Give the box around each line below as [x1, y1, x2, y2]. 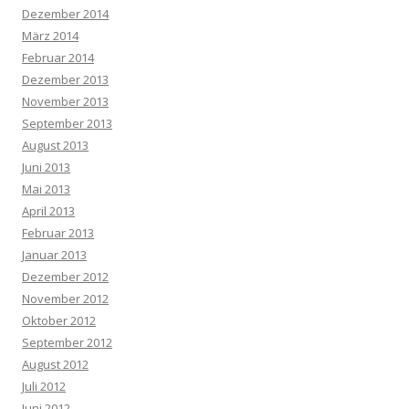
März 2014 [22, 27, 79, 44]
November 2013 [22, 93, 109, 110]
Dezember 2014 [22, 5, 109, 22]
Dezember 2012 [22, 268, 109, 285]
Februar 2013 [22, 225, 94, 241]
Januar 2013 [22, 246, 87, 263]
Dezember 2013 [22, 71, 109, 88]
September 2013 [22, 115, 112, 131]
